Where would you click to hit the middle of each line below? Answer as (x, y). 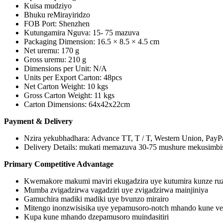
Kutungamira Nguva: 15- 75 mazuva (82, 33)
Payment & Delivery (38, 121)
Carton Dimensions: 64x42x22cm (77, 105)
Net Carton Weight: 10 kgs (66, 87)
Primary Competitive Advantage (59, 164)
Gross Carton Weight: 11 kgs (69, 96)
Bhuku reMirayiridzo (57, 15)
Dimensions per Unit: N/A (65, 69)
